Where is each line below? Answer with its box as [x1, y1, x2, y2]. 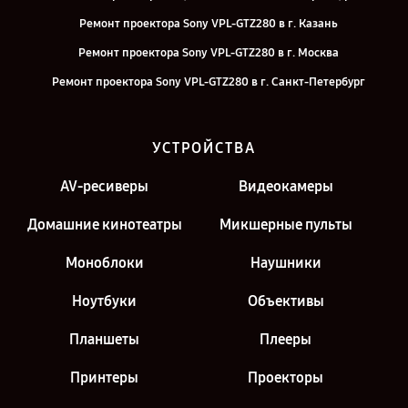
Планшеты [69, 331, 139, 348]
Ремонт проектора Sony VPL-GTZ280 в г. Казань [79, 16, 338, 31]
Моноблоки [65, 254, 144, 271]
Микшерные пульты [219, 216, 352, 233]
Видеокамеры [238, 178, 333, 195]
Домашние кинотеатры [26, 216, 182, 233]
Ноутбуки [72, 292, 137, 310]
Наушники [250, 254, 321, 271]
